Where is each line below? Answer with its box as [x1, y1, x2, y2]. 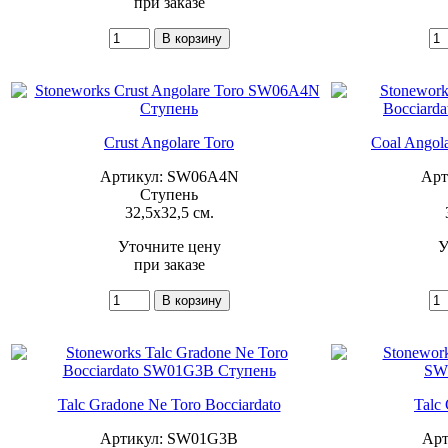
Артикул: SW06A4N [99, 167, 239, 185]
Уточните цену [117, 237, 221, 255]
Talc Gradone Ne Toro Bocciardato [57, 395, 281, 413]
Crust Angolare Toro [104, 133, 234, 151]
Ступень [140, 185, 198, 203]
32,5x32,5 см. [124, 203, 214, 221]
